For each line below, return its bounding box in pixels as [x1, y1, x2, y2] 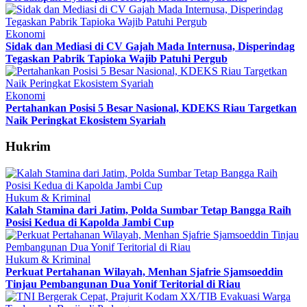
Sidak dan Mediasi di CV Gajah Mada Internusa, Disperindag [5, 40, 295, 52]
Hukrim [5, 139, 51, 154]
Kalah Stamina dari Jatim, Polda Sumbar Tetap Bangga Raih [5, 204, 291, 216]
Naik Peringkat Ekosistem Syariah [5, 114, 166, 126]
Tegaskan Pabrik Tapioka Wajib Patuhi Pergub [5, 52, 228, 64]
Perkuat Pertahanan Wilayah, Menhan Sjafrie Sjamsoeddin [5, 266, 283, 278]
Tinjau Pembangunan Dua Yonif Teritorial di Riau [5, 278, 241, 290]
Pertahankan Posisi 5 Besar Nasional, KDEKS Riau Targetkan [5, 101, 297, 114]
